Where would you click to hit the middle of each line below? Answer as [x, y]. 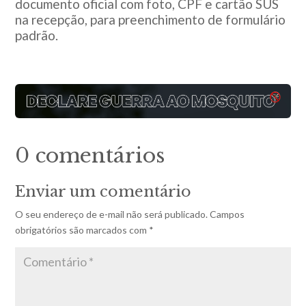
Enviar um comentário [103, 192]
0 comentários [90, 156]
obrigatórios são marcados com [82, 230]
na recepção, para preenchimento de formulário [151, 20]
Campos [227, 214]
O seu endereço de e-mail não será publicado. [112, 214]
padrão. [37, 36]
